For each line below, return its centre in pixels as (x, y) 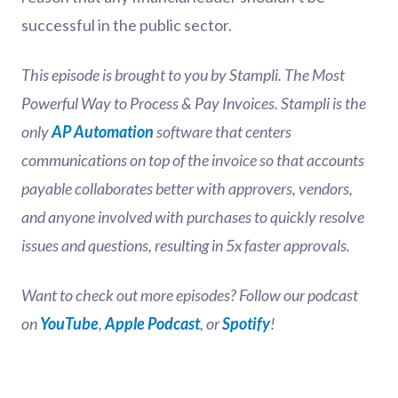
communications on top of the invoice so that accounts (193, 160)
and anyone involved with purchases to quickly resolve (193, 217)
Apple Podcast (152, 323)
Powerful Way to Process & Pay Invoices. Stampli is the (194, 103)
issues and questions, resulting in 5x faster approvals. (186, 245)
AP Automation (103, 131)
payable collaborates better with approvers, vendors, (187, 188)
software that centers (223, 131)
